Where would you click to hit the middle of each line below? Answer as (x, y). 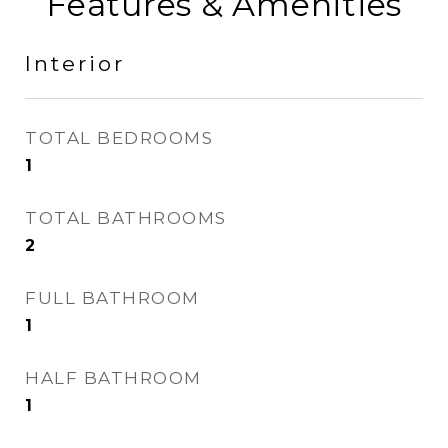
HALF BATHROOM (113, 378)
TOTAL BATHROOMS (126, 218)
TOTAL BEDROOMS (119, 138)
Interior (75, 63)
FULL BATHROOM (112, 298)
